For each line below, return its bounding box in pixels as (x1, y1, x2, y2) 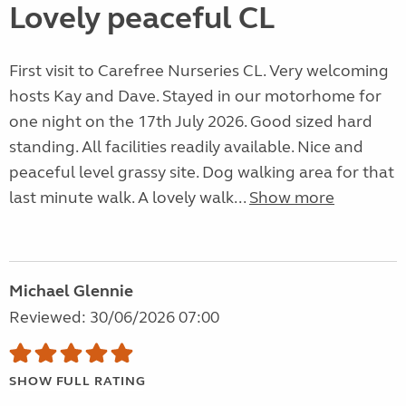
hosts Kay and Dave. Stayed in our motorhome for (9, 86, 382, 107)
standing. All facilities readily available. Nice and (9, 137, 363, 158)
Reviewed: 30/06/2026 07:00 (9, 307, 219, 328)
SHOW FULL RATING (9, 373, 146, 390)
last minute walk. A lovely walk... (9, 188, 249, 208)
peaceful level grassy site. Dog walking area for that (9, 162, 394, 183)
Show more (249, 188, 334, 208)
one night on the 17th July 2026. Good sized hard (9, 111, 372, 132)
